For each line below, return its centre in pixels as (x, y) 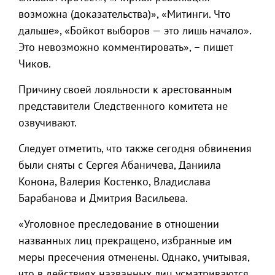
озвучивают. (48, 122)
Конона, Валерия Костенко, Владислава (114, 181)
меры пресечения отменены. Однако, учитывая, (134, 257)
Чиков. (37, 64)
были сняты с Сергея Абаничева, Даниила (120, 165)
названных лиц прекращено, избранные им (125, 240)
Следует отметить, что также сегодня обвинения (135, 148)
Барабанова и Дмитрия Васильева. (103, 198)
